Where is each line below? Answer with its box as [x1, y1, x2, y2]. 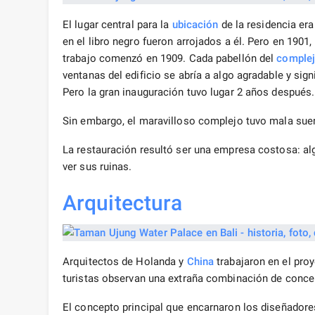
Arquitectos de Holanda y [63, 255, 187, 269]
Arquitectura [63, 191, 183, 216]
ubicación [172, 18, 219, 32]
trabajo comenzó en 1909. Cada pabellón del [63, 52, 277, 65]
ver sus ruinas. [63, 160, 132, 174]
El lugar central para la [63, 18, 172, 32]
